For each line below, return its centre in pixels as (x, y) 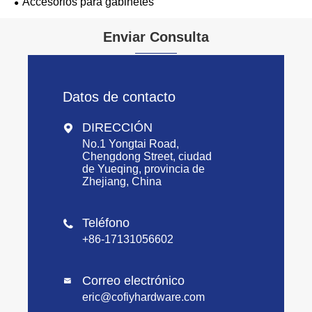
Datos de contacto (119, 97)
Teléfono (106, 223)
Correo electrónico (133, 281)
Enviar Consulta (156, 37)
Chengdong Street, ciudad (147, 157)
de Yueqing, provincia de (143, 169)
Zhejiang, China (122, 182)
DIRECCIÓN (117, 128)
